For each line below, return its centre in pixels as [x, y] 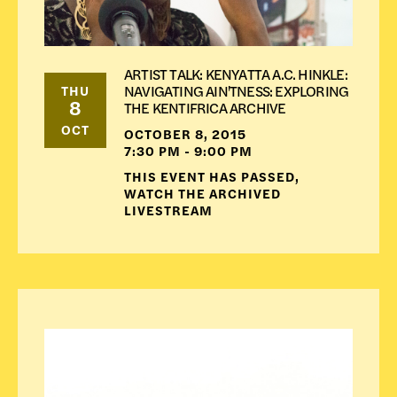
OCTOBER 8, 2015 [185, 134]
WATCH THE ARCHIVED [202, 193]
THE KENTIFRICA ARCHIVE [205, 108]
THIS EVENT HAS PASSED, [212, 176]
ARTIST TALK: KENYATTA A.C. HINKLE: [236, 74]
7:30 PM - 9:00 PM [188, 151]
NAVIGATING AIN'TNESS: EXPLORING [237, 91]
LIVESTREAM [168, 210]
